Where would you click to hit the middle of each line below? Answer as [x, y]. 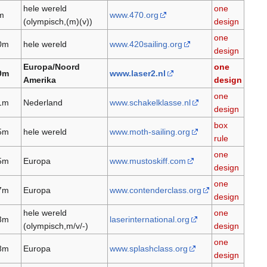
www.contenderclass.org [155, 190]
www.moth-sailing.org [150, 132]
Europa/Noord [51, 67]
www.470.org [134, 15]
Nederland [43, 103]
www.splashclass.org [148, 249]
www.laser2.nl [137, 74]
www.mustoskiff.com [148, 161]
